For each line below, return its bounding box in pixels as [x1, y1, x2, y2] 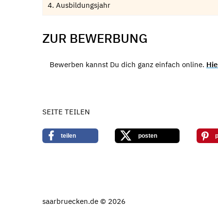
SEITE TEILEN [42, 107, 90, 117]
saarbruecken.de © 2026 [42, 196, 126, 206]
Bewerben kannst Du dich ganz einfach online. [50, 60, 206, 70]
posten [138, 132, 158, 139]
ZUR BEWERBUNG [42, 30, 147, 47]
